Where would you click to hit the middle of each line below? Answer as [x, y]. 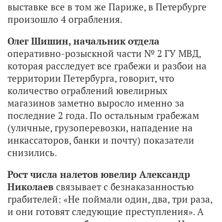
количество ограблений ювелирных [87, 90]
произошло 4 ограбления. [65, 19]
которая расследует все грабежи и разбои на [107, 65]
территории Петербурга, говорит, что [91, 78]
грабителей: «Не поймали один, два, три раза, [110, 199]
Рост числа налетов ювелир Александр [99, 174]
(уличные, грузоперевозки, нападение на [100, 127]
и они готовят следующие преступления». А [106, 211]
